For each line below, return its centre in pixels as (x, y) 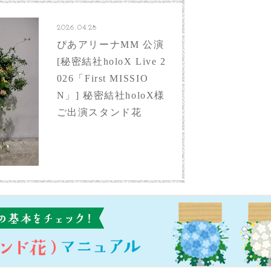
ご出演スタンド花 (99, 112)
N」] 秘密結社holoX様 (111, 95)
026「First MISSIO (103, 78)
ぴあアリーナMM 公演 (110, 44)
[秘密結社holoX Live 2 (111, 61)
